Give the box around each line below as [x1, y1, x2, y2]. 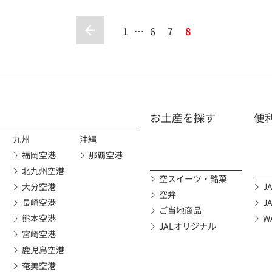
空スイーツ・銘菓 [158, 172, 227, 185]
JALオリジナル [158, 220, 216, 232]
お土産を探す [149, 109, 216, 125]
